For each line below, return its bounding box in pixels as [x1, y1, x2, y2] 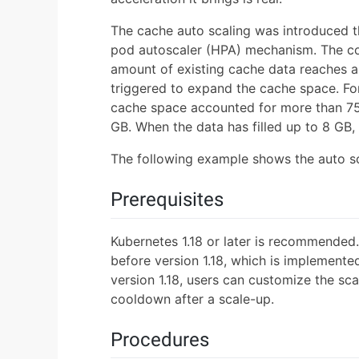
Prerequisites [111, 188, 224, 212]
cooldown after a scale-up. [111, 290, 274, 307]
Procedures [111, 328, 209, 351]
